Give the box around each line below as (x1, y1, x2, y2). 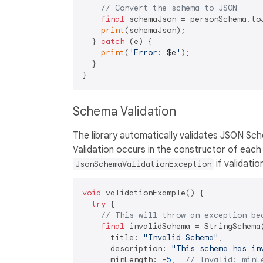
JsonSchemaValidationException (75, 159, 211, 169)
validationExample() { (101, 188, 204, 198)
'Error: (129, 48, 167, 58)
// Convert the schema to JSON (101, 3, 237, 13)
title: (82, 232, 143, 242)
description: (82, 244, 171, 254)
